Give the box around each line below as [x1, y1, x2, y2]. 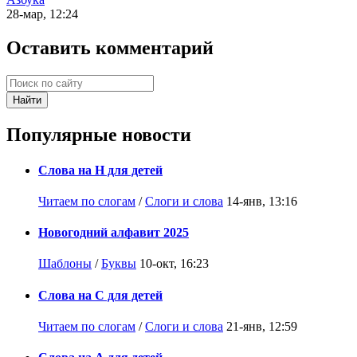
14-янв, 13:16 [226, 194, 297, 208]
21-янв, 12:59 [226, 319, 297, 333]
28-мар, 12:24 [6, 7, 78, 22]
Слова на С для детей [38, 288, 163, 302]
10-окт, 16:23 [139, 257, 209, 271]
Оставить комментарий [6, 37, 214, 59]
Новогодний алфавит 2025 [38, 226, 189, 240]
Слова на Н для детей [38, 163, 163, 177]
